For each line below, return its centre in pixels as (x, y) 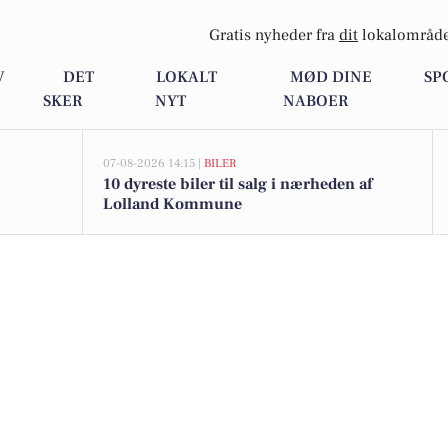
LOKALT (187, 77)
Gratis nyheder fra (274, 35)
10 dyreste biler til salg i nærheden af (237, 184)
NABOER (315, 101)
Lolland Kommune (172, 204)
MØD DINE (331, 77)
